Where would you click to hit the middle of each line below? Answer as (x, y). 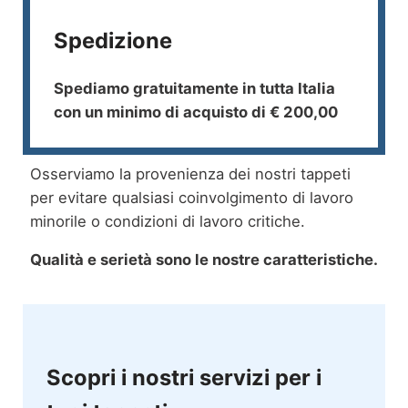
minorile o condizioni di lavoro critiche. (167, 221)
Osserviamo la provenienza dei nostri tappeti (190, 174)
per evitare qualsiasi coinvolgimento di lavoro (191, 198)
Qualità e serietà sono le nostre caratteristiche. (204, 260)
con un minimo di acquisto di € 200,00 (195, 112)
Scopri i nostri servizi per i (184, 377)
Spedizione (112, 41)
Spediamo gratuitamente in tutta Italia (194, 89)
